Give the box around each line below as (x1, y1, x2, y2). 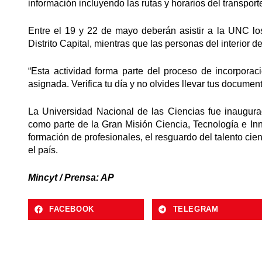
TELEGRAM (173, 205, 219, 213)
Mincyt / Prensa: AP (28, 173, 114, 182)
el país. (28, 145, 58, 155)
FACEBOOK (49, 205, 94, 213)
